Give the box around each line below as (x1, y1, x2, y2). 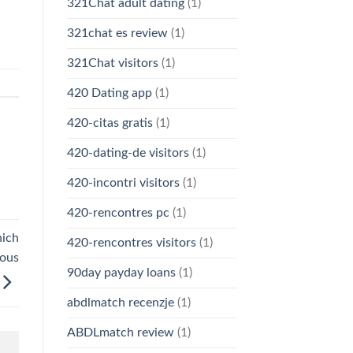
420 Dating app (66, 87, 152, 100)
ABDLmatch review (66, 326, 174, 340)
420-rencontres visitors (66, 236, 196, 250)
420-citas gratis (66, 117, 153, 130)
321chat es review (66, 27, 168, 40)
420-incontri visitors (66, 176, 180, 190)
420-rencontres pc (66, 206, 169, 220)
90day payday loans (66, 266, 176, 280)
